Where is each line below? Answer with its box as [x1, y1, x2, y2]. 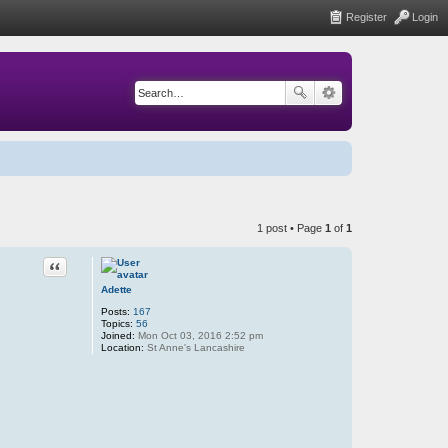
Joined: [100, 329, 135, 341]
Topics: [100, 317, 133, 329]
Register [346, 11, 387, 23]
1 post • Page [257, 221, 325, 234]
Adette [100, 283, 132, 295]
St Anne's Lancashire [143, 341, 245, 353]
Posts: [100, 305, 130, 317]
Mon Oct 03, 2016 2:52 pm [134, 329, 263, 341]
